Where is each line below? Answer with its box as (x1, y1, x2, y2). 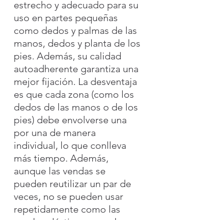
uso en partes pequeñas (14, 11, 120, 24)
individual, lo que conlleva (14, 139, 129, 151)
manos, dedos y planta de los (14, 37, 143, 49)
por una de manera (14, 126, 98, 138)
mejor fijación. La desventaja (14, 75, 139, 87)
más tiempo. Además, (14, 152, 111, 164)
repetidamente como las (14, 203, 123, 215)
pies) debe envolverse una (14, 113, 129, 126)
